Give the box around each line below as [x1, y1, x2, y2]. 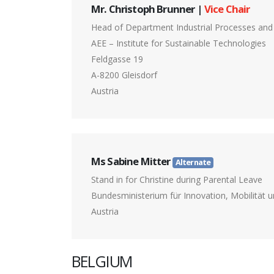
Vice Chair [204, 2, 250, 17]
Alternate [175, 157, 211, 168]
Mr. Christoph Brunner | [91, 2, 204, 17]
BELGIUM [72, 251, 133, 272]
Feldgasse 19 [91, 53, 143, 65]
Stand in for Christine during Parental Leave [91, 174, 262, 186]
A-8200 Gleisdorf [91, 69, 157, 81]
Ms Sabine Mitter [91, 154, 172, 169]
